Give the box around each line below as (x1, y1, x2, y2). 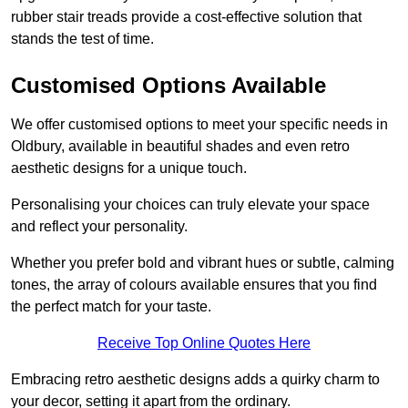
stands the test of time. (11, 31, 154, 47)
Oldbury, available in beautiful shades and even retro (11, 138, 350, 155)
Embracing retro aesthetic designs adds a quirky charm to (11, 372, 380, 388)
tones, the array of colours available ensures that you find (11, 277, 377, 293)
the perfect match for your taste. (11, 299, 211, 315)
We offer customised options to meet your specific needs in (11, 117, 388, 133)
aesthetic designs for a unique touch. (11, 160, 247, 177)
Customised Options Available (11, 73, 326, 98)
